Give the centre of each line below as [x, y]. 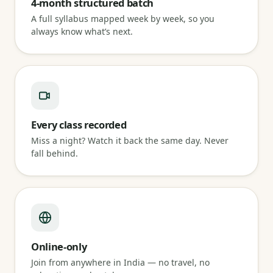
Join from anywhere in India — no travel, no [120, 262]
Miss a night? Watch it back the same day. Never [130, 140]
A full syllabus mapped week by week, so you [123, 19]
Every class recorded [79, 125]
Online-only [59, 246]
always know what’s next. [82, 31]
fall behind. [55, 153]
